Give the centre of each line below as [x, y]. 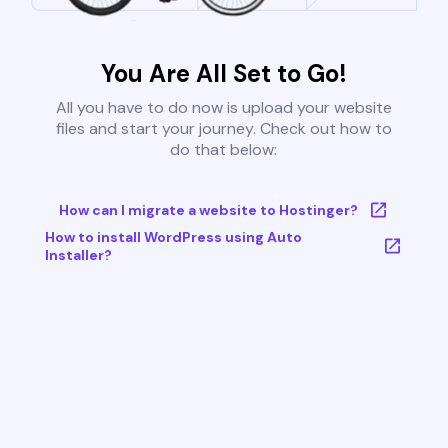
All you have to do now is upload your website [223, 108]
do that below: [224, 150]
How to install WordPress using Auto [173, 237]
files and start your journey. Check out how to [223, 129]
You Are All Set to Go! [223, 74]
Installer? [78, 255]
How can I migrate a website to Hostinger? [208, 210]
